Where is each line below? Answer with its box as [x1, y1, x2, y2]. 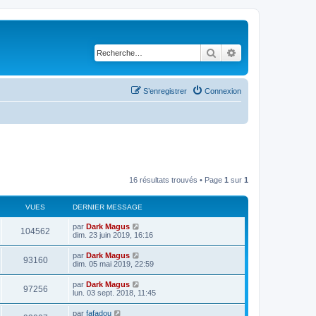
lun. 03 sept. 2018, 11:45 [73, 288, 156, 297]
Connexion [205, 86, 241, 95]
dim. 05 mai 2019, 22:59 [73, 260, 154, 268]
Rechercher [217, 46, 265, 59]
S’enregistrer [143, 86, 187, 95]
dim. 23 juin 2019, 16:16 [73, 231, 153, 239]
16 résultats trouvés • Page [129, 176, 224, 184]
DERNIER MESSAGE [73, 203, 142, 211]
